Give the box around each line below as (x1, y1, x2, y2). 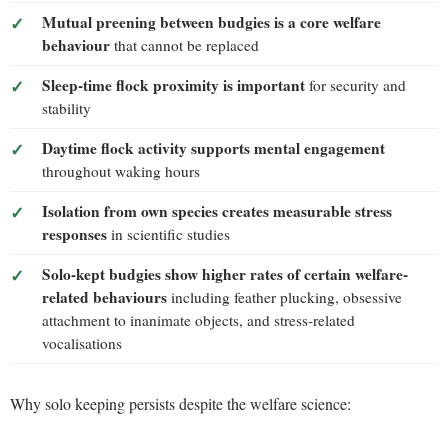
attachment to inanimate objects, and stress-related (42, 309, 355, 330)
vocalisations (42, 332, 122, 353)
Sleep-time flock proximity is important (42, 73, 305, 96)
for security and (305, 74, 406, 95)
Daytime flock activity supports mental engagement (42, 136, 385, 159)
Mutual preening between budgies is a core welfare (42, 10, 381, 33)
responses (42, 222, 107, 245)
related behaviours (42, 285, 167, 308)
